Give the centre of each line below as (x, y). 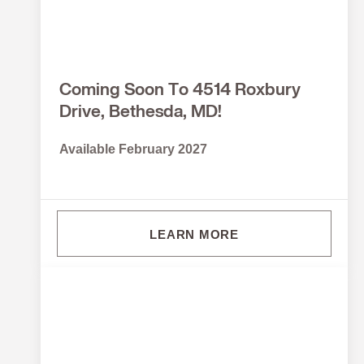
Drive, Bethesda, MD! (141, 112)
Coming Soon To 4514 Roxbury (180, 90)
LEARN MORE (194, 234)
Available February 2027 (133, 149)
